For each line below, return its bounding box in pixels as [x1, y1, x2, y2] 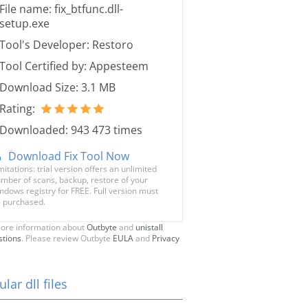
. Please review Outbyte [21, 232, 113, 244]
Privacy [152, 232, 179, 244]
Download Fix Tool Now [8, 148, 129, 164]
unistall [135, 221, 163, 233]
